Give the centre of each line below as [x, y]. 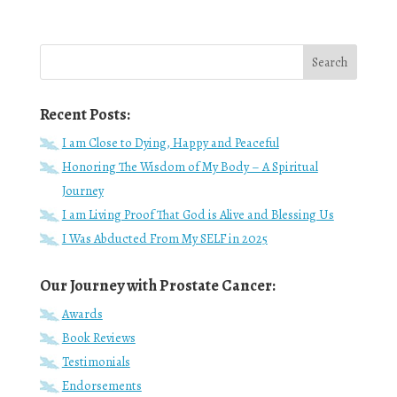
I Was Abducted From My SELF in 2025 [164, 238]
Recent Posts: [85, 114]
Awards [82, 313]
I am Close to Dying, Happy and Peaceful [170, 142]
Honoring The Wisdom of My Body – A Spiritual [190, 166]
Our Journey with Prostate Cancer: [157, 285]
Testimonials [96, 361]
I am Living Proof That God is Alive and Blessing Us [198, 214]
